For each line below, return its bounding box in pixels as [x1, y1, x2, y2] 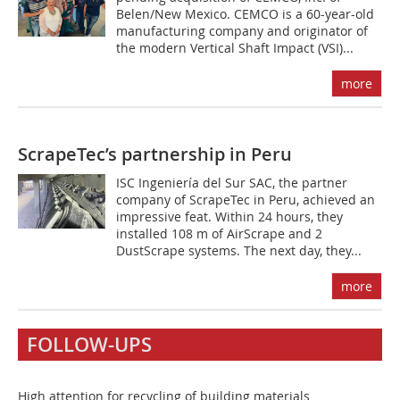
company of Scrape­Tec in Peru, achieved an [116, 191, 376, 208]
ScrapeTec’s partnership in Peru [18, 142, 292, 166]
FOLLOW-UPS [27, 331, 152, 358]
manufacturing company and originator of [116, 22, 369, 39]
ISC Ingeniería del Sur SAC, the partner [116, 174, 348, 191]
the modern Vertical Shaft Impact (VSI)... [116, 39, 354, 56]
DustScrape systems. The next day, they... [116, 242, 362, 259]
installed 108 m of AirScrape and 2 [116, 225, 323, 242]
